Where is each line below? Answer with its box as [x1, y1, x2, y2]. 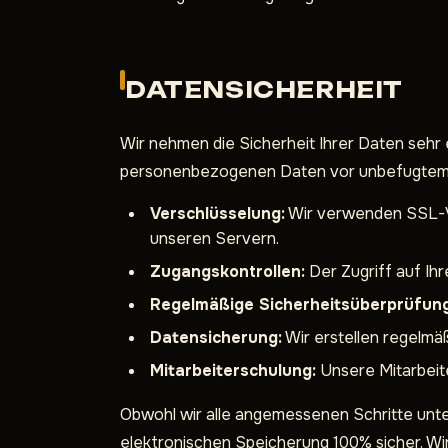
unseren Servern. [150, 228, 279, 249]
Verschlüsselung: [150, 203, 285, 224]
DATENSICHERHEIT [125, 76, 403, 103]
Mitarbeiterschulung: [150, 360, 316, 381]
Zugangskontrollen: [150, 261, 305, 282]
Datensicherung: [150, 327, 282, 348]
